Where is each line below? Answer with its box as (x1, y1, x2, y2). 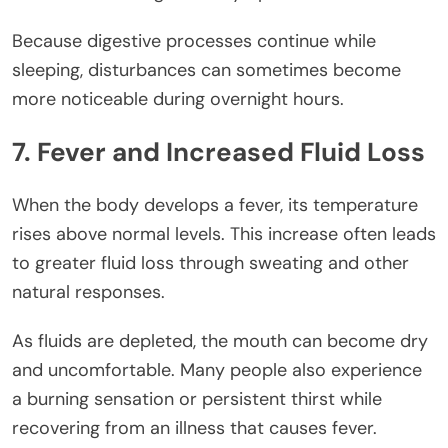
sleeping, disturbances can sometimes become (12, 57, 401, 82)
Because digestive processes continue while (12, 28, 376, 53)
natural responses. (12, 279, 165, 304)
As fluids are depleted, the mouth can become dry (12, 328, 428, 353)
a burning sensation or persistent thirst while (12, 386, 382, 411)
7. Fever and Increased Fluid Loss (12, 135, 425, 170)
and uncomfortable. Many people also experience (12, 357, 422, 382)
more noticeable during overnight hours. (12, 86, 344, 111)
